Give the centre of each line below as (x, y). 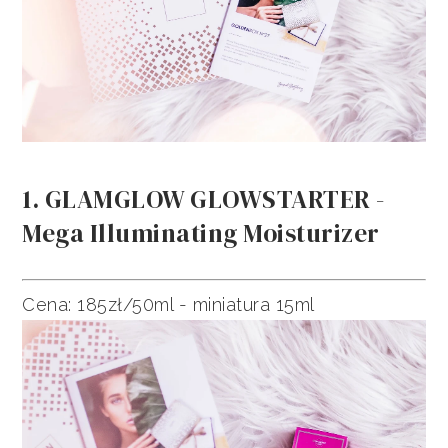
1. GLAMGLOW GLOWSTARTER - (203, 199)
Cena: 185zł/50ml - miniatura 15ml (168, 305)
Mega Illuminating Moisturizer (201, 233)
